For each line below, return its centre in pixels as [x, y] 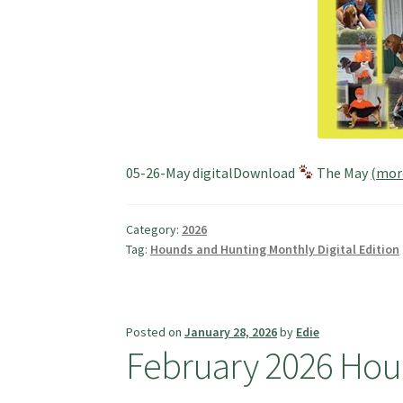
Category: [154, 230]
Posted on [156, 332]
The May [343, 172]
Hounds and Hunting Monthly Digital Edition [275, 250]
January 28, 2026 [231, 332]
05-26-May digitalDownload [212, 172]
